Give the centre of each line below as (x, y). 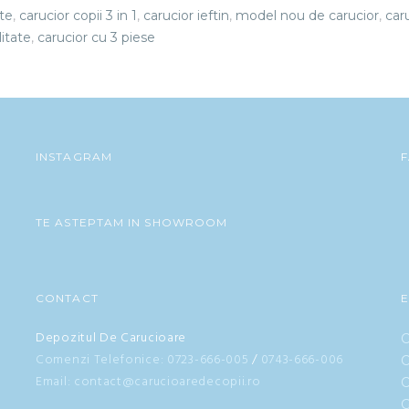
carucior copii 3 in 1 (78, 16)
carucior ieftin (186, 16)
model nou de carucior (307, 16)
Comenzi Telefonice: (100, 360)
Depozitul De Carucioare (111, 338)
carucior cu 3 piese (96, 37)
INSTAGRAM (74, 157)
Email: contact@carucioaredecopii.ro (148, 382)
